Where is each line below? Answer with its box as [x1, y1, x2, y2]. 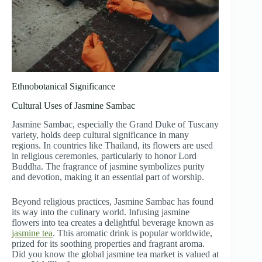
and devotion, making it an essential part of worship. [12, 172, 204, 182]
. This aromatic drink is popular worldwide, [53, 228, 212, 239]
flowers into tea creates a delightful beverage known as [12, 218, 213, 228]
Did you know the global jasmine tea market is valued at [12, 249, 219, 260]
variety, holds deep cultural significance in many [12, 130, 189, 140]
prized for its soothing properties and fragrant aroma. [12, 239, 205, 249]
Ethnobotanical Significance [12, 81, 115, 91]
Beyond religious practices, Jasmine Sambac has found [12, 196, 213, 207]
